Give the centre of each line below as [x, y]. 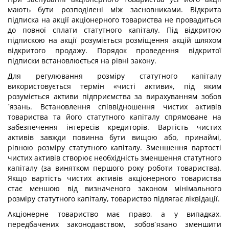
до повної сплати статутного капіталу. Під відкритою [114, 30]
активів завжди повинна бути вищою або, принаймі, [114, 137]
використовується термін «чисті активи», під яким [114, 86]
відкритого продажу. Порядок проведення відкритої [114, 50]
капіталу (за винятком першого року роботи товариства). [114, 168]
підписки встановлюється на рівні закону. [82, 61]
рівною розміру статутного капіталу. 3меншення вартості [114, 147]
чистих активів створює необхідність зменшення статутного [114, 158]
